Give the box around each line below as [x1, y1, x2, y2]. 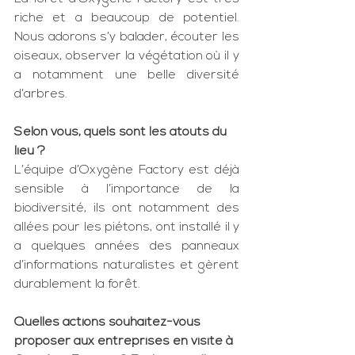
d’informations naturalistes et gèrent [14, 259, 239, 272]
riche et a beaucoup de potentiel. [14, 12, 239, 25]
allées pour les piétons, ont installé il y [14, 221, 239, 234]
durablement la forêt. [14, 278, 140, 291]
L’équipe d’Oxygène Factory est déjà [14, 164, 239, 177]
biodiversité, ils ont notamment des [14, 202, 239, 215]
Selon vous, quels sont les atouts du [14, 126, 230, 139]
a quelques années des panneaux [14, 240, 239, 253]
